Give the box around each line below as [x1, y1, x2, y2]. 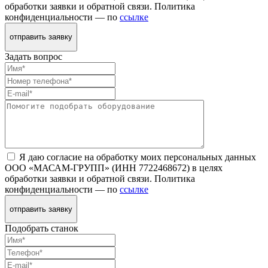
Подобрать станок [5, 223, 78, 234]
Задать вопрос [5, 51, 62, 62]
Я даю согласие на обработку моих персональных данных [19, 151, 256, 162]
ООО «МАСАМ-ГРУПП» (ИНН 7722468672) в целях [5, 162, 223, 173]
